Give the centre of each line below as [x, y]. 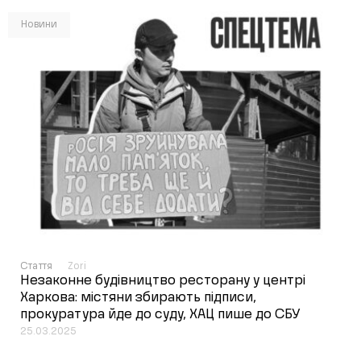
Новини [39, 25]
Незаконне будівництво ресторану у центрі [163, 281]
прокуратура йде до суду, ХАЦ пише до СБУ [160, 315]
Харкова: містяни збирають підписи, [138, 298]
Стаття [38, 266]
